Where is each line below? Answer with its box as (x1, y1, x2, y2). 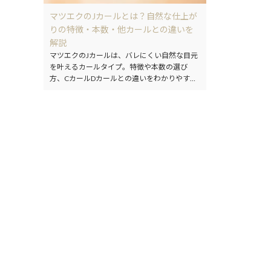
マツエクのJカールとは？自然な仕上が (50, 11, 197, 22)
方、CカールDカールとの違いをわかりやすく (50, 74, 197, 83)
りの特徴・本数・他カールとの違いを (50, 24, 194, 35)
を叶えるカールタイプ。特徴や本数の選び (50, 62, 188, 72)
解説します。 (50, 85, 93, 95)
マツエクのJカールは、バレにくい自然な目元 (50, 51, 198, 60)
